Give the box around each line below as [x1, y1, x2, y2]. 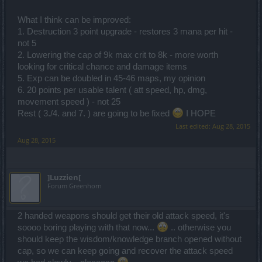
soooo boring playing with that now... [18, 223, 157, 232]
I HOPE [184, 109, 216, 118]
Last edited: [175, 122, 212, 130]
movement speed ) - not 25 [18, 97, 120, 106]
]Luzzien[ [47, 172, 81, 182]
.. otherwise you [168, 223, 231, 232]
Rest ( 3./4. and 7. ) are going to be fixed [18, 109, 172, 118]
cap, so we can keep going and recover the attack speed [18, 246, 233, 256]
